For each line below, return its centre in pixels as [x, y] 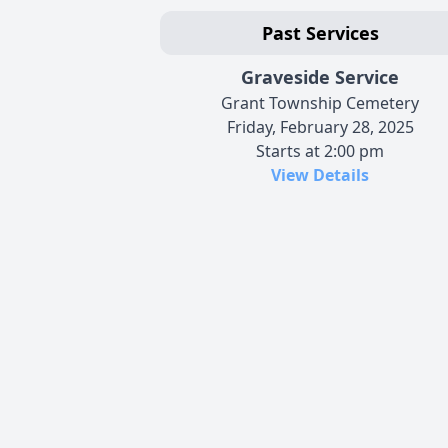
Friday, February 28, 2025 [320, 126]
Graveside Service [320, 76]
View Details [320, 174]
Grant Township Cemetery [320, 102]
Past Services [320, 32]
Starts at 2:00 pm [320, 150]
